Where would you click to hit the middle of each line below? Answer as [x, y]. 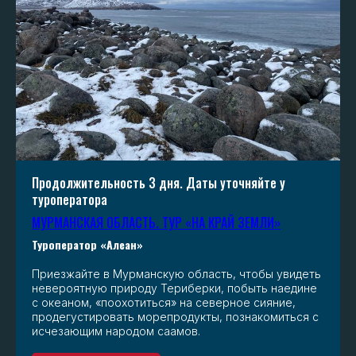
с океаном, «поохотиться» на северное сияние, [164, 302]
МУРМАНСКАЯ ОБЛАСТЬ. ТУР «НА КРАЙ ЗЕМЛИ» [156, 222]
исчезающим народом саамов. [116, 331]
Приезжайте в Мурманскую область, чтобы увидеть [176, 273]
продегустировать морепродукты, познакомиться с [175, 316]
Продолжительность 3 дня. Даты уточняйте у [159, 182]
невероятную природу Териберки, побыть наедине [174, 288]
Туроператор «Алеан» [87, 244]
